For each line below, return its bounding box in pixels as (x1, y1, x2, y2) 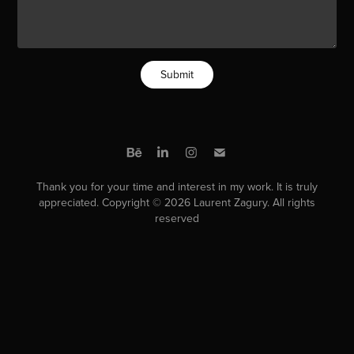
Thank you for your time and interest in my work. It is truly (36, 179, 318, 194)
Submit (160, 66, 194, 82)
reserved (155, 210, 199, 226)
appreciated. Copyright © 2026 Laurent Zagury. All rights (39, 194, 315, 210)
